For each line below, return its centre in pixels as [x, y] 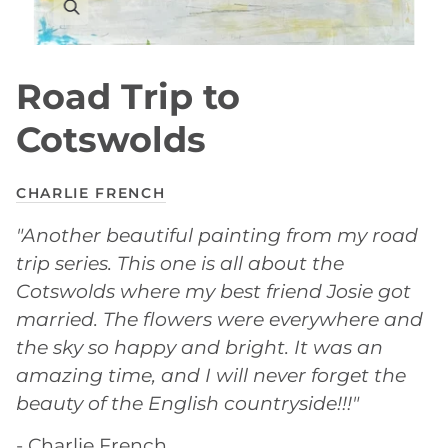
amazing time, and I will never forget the [211, 374]
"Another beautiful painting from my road [217, 234]
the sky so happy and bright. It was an [199, 346]
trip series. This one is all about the [180, 262]
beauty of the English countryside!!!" [187, 402]
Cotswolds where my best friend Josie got [213, 290]
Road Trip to [128, 96]
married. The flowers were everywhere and [219, 318]
